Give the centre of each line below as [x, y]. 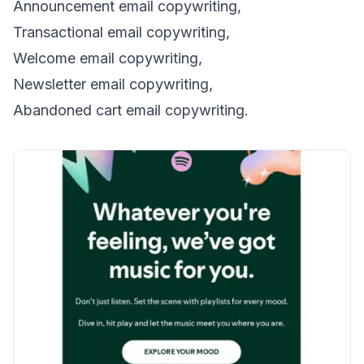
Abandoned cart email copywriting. [131, 110]
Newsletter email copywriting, [115, 84]
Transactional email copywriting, [123, 32]
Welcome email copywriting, [110, 58]
